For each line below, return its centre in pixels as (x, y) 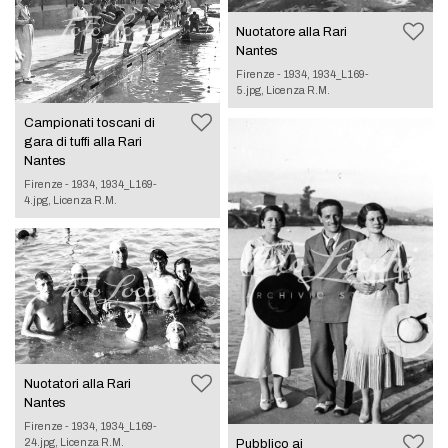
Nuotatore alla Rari (292, 31)
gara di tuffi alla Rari (82, 141)
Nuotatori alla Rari (77, 383)
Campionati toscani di (89, 122)
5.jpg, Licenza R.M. (283, 89)
